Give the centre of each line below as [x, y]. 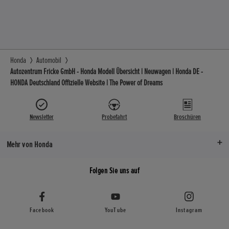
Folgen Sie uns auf [114, 171]
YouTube [116, 210]
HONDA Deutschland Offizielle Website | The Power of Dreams [86, 83]
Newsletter [41, 117]
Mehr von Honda [29, 145]
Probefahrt [114, 117]
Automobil [49, 60]
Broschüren [188, 117]
